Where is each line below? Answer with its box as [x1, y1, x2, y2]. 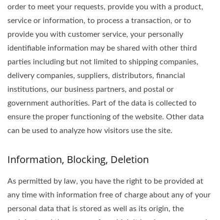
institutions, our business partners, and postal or [7, 85, 174, 93]
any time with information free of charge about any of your [7, 191, 211, 199]
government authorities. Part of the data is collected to [7, 99, 196, 107]
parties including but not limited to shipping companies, [7, 58, 198, 66]
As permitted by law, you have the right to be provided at [7, 177, 203, 185]
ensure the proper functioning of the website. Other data [7, 113, 204, 121]
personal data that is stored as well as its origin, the [7, 205, 184, 213]
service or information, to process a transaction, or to [7, 17, 191, 25]
